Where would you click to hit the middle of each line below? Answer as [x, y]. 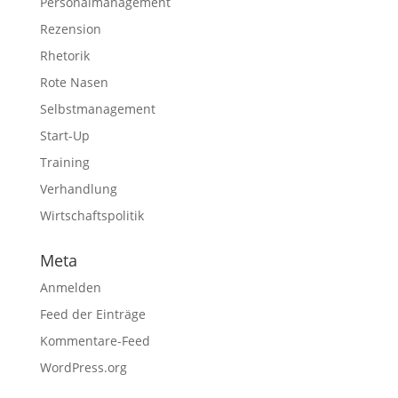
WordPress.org [83, 367]
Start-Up [64, 135]
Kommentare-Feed [95, 341]
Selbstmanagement [97, 109]
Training [64, 162]
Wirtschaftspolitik [92, 215]
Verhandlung [78, 189]
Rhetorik [64, 56]
